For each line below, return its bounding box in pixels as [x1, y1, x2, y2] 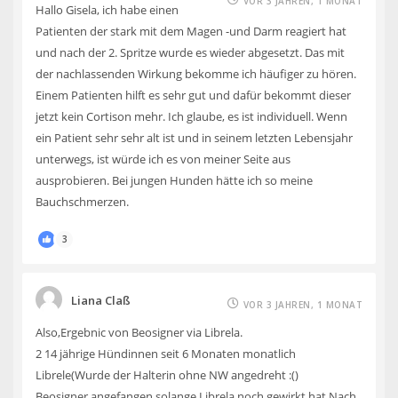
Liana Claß [71, 291, 131, 308]
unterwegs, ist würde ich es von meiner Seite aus [36, 150, 291, 167]
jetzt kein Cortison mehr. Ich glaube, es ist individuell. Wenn [36, 107, 347, 124]
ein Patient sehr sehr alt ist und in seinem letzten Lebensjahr [36, 129, 353, 146]
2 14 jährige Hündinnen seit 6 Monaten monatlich [36, 345, 296, 362]
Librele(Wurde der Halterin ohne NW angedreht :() [36, 366, 298, 383]
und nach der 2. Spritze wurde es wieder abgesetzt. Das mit [36, 44, 345, 60]
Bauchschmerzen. [36, 193, 129, 210]
